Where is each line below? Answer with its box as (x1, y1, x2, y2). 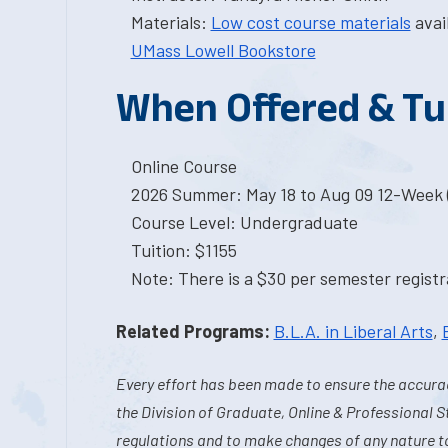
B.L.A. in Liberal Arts (273, 320, 433, 342)
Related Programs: (115, 320, 270, 342)
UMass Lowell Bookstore (130, 39, 316, 61)
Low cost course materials (210, 11, 411, 33)
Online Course (130, 155, 237, 177)
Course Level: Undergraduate (130, 211, 358, 233)
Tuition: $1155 (130, 239, 237, 261)
